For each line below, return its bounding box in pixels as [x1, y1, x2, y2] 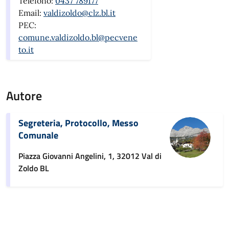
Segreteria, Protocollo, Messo [18, 116, 139, 130]
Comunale [18, 128, 58, 142]
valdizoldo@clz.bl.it [43, 7, 116, 18]
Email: [18, 7, 43, 18]
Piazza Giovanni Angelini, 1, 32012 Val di [18, 149, 162, 162]
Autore [6, 86, 42, 105]
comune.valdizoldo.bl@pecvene [18, 32, 138, 42]
